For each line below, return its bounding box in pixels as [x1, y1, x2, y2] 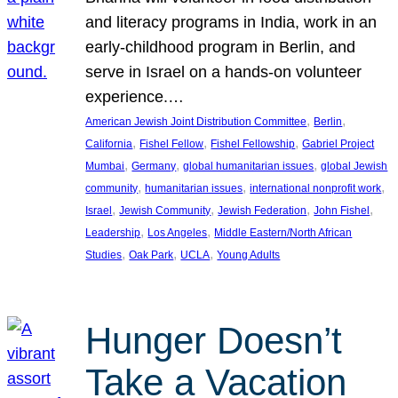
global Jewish [321, 159, 388, 172]
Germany [131, 159, 177, 172]
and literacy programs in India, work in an [85, 12, 378, 31]
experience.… [85, 87, 185, 106]
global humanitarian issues [183, 159, 314, 172]
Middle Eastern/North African [214, 226, 353, 239]
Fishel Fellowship [211, 137, 296, 150]
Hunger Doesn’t [85, 320, 343, 362]
